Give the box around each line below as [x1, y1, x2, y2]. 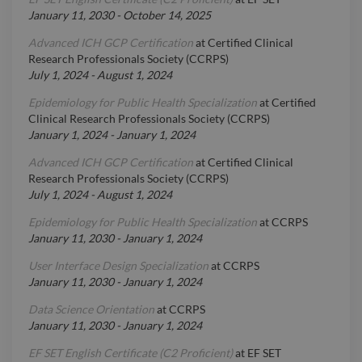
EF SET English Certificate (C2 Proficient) [28, 346, 233, 360]
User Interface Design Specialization [28, 259, 208, 273]
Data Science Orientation [28, 302, 154, 317]
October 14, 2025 [123, 8, 211, 23]
